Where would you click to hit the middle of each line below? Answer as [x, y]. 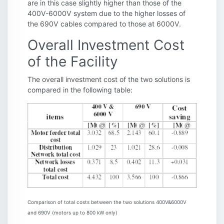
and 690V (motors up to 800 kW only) [72, 213]
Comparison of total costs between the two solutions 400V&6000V [107, 202]
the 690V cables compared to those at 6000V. [104, 23]
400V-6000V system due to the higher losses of [106, 13]
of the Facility [73, 61]
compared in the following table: [80, 89]
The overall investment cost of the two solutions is [109, 79]
